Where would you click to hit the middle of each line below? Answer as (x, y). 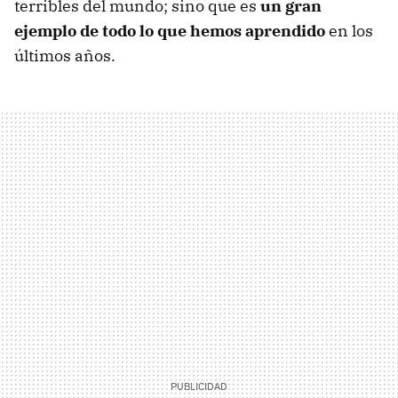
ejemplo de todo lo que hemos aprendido (170, 30)
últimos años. (65, 55)
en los (349, 30)
